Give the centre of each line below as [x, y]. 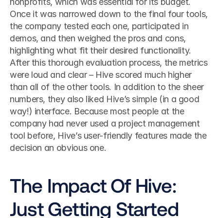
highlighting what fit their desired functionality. [101, 50]
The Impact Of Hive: [93, 185]
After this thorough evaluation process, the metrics [109, 63]
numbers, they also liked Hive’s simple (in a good [105, 99]
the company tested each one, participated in [99, 26]
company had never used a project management [105, 123]
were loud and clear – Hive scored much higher [101, 75]
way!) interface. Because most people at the [97, 111]
